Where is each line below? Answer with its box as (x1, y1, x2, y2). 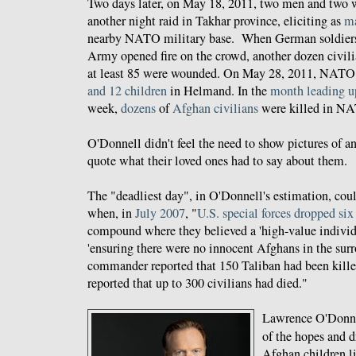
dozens (121, 99, 156, 117)
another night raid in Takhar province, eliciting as (87, 11, 344, 29)
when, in (87, 203, 135, 222)
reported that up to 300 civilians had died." (87, 273, 308, 292)
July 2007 (135, 203, 185, 222)
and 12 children (87, 81, 167, 99)
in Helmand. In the (167, 81, 270, 99)
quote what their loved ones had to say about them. (87, 151, 347, 169)
